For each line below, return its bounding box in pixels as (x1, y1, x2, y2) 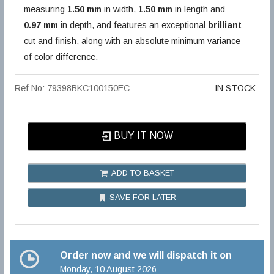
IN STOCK (214, 83, 256, 93)
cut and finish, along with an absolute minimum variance (24, 36, 241, 46)
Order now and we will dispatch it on (60, 250, 232, 261)
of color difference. (24, 52, 98, 62)
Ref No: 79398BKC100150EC (15, 83, 130, 93)
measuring (24, 4, 68, 15)
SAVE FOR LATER (109, 192, 176, 202)
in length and (172, 4, 226, 15)
